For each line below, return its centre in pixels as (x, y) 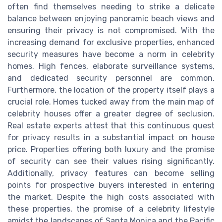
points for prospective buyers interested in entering (111, 185)
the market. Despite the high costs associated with (111, 197)
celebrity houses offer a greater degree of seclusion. (111, 113)
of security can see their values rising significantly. (111, 161)
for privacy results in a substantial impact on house (111, 137)
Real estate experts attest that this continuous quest (111, 125)
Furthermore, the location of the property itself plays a (111, 90)
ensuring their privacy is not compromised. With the (111, 30)
